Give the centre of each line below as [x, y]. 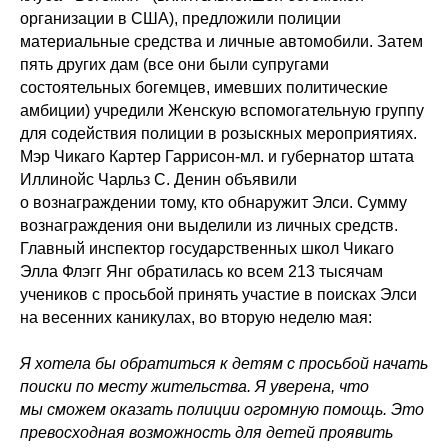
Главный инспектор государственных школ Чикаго [207, 248]
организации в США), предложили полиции [180, 18]
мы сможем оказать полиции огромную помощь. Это [222, 409]
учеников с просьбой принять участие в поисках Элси [218, 294]
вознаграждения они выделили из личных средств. [209, 225]
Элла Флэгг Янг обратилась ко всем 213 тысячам [201, 271]
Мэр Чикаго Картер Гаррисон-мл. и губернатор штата [217, 156]
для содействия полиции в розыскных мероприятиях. [218, 133]
